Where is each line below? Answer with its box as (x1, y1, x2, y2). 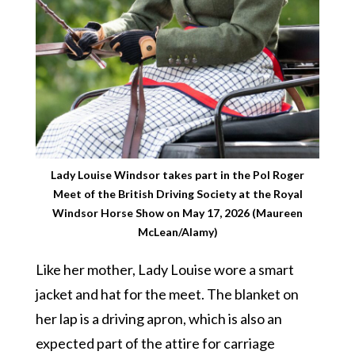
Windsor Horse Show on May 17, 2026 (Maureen (52, 205, 303, 219)
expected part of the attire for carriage (35, 334, 275, 352)
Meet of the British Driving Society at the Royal (52, 186, 303, 200)
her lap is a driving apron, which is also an (35, 309, 282, 327)
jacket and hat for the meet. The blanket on (35, 284, 299, 303)
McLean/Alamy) (137, 224, 218, 239)
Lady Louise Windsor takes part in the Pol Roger (51, 167, 304, 181)
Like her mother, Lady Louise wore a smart (35, 260, 294, 278)
